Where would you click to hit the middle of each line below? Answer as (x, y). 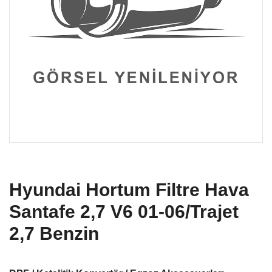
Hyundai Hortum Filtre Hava (129, 190)
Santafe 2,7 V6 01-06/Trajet (124, 212)
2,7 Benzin (54, 233)
